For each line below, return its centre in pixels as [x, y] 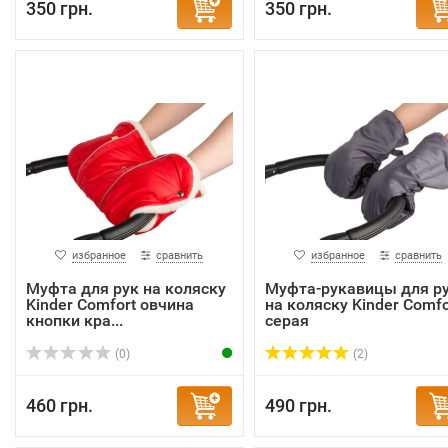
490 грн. [298, 405]
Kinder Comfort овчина [110, 304]
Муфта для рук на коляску [126, 288]
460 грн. [59, 405]
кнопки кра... [74, 320]
